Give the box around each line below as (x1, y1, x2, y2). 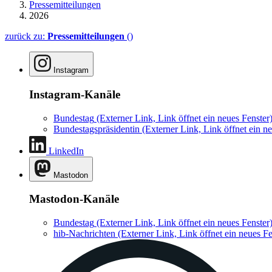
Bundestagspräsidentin (53, 123, 140, 134)
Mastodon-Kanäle (29, 192, 119, 206)
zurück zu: (5, 31, 47, 42)
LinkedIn (49, 145, 84, 156)
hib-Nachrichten (53, 228, 115, 239)
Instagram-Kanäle (29, 87, 120, 101)
